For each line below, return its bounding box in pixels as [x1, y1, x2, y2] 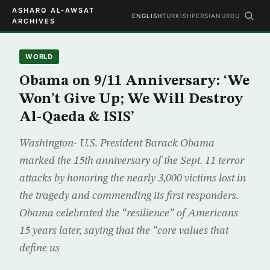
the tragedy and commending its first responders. [19, 190, 239, 201]
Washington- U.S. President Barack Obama [19, 138, 215, 149]
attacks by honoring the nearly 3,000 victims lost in [19, 173, 246, 184]
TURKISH [162, 12, 192, 19]
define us [19, 243, 60, 254]
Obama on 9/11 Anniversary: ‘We [19, 74, 250, 89]
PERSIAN [192, 12, 221, 19]
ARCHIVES [12, 17, 55, 25]
